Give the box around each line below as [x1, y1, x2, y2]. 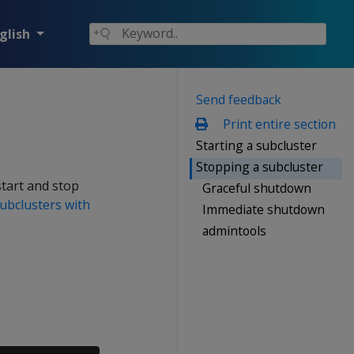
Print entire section [219, 115, 336, 133]
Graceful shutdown [202, 179, 311, 197]
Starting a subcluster [196, 136, 317, 154]
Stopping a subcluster [196, 157, 323, 175]
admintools [202, 221, 266, 239]
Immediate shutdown [202, 200, 325, 218]
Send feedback [196, 90, 281, 108]
